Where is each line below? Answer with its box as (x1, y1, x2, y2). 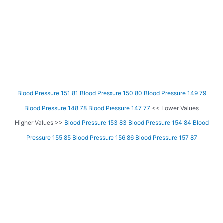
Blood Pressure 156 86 (72, 134, 134, 142)
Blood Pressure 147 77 (88, 104, 150, 112)
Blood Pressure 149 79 (143, 89, 206, 97)
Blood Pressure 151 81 (17, 89, 78, 97)
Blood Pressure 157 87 (135, 134, 197, 142)
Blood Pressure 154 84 (128, 119, 191, 127)
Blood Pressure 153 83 (64, 119, 127, 127)
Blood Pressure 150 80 (79, 89, 142, 97)
